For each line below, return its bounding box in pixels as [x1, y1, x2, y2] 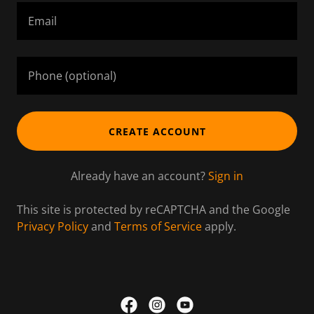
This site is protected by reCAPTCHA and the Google [17, 202, 290, 217]
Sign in [208, 168, 243, 184]
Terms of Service [114, 219, 202, 234]
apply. [202, 219, 236, 234]
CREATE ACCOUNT [108, 124, 206, 138]
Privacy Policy [17, 219, 88, 234]
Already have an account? [71, 168, 205, 184]
